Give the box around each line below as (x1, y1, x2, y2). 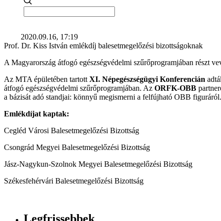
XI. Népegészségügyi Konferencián (87, 75, 205, 83)
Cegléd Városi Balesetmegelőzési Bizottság (4, 126, 139, 135)
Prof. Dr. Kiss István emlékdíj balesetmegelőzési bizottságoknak (4, 41, 203, 50)
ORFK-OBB (154, 84, 196, 92)
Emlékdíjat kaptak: (4, 110, 69, 118)
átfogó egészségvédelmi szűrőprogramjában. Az (4, 84, 154, 92)
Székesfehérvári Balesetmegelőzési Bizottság (4, 177, 144, 185)
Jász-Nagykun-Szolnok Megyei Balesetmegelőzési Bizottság (4, 160, 192, 168)
